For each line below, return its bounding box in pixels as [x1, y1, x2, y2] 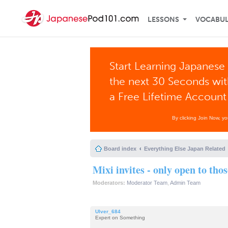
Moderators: [93, 180, 125, 186]
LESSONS [148, 15, 179, 24]
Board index [104, 146, 136, 152]
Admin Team [170, 180, 201, 186]
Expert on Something [95, 214, 145, 220]
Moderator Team [127, 180, 167, 186]
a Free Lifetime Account [109, 90, 227, 103]
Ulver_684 [95, 208, 121, 214]
